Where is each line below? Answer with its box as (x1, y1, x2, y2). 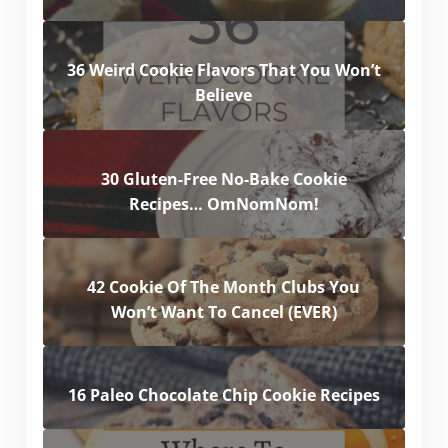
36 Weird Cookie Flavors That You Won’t (66, 59, 381, 82)
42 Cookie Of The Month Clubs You (87, 275, 361, 298)
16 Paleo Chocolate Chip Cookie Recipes (67, 384, 380, 407)
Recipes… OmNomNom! (128, 192, 319, 215)
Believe (195, 84, 253, 107)
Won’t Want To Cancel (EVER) (110, 300, 337, 323)
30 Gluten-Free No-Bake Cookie (100, 167, 347, 190)
